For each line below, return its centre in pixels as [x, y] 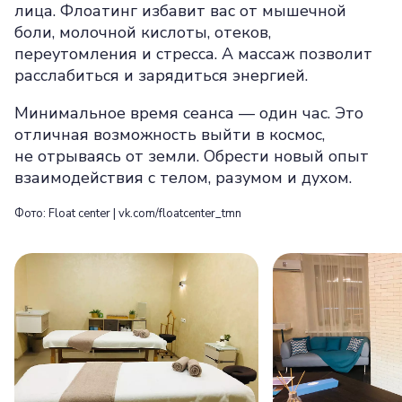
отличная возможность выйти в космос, [170, 135]
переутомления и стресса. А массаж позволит [193, 54]
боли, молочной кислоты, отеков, [143, 32]
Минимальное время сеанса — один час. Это [189, 113]
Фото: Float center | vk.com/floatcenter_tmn [128, 214]
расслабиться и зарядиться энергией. [161, 75]
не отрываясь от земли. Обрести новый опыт [192, 156]
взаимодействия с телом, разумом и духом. [183, 178]
